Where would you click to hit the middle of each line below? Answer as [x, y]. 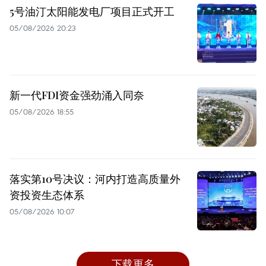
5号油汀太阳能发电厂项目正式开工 [92, 11]
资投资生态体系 [47, 194]
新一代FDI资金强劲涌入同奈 [77, 95]
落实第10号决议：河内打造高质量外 [95, 178]
